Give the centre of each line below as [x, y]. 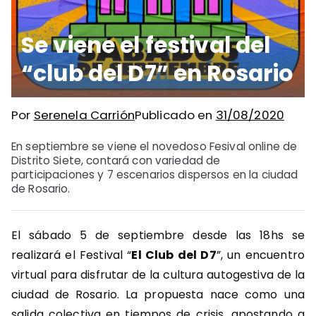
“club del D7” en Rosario [157, 74]
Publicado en [175, 115]
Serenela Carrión [84, 115]
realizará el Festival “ [72, 255]
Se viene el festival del [146, 45]
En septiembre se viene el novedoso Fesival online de [154, 147]
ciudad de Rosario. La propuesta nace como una [158, 295]
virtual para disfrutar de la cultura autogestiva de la [158, 275]
